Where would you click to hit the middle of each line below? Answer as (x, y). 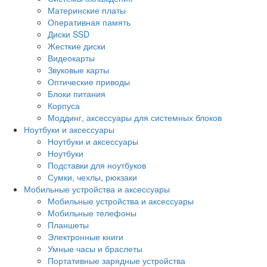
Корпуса (64, 105)
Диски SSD (69, 34)
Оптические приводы (89, 81)
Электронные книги (86, 236)
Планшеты (68, 224)
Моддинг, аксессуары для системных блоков (135, 117)
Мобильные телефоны (92, 212)
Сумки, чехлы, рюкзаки (92, 177)
